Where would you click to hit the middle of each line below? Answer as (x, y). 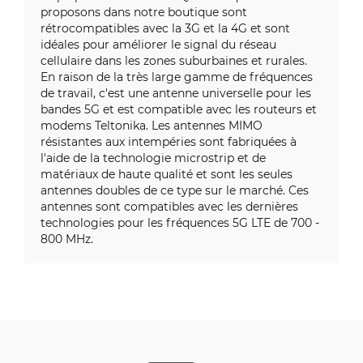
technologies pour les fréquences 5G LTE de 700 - (180, 222)
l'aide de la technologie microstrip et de (153, 158)
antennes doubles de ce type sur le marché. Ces (175, 190)
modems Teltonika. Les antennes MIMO (152, 125)
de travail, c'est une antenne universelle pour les (176, 93)
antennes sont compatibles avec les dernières (169, 206)
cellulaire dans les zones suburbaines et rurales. (174, 60)
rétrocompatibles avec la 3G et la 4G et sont (165, 28)
